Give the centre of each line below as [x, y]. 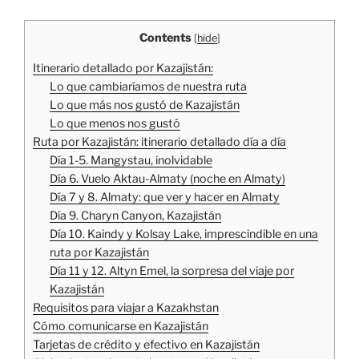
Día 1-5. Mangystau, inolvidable [131, 160]
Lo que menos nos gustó [115, 123]
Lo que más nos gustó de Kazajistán [145, 105]
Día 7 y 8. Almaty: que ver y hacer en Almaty [165, 197]
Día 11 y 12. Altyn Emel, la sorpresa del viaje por [172, 270]
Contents [165, 38]
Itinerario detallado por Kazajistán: [123, 68]
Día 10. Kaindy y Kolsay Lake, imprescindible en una [184, 234]
